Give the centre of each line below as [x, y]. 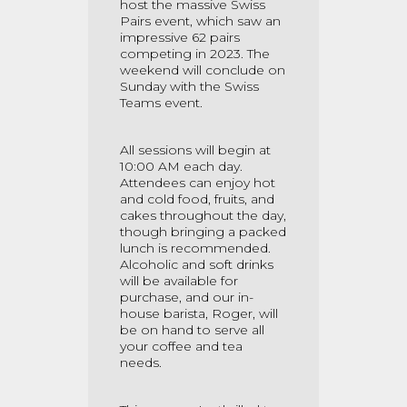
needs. [141, 362]
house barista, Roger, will [199, 313]
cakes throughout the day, [203, 215]
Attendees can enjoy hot [198, 183]
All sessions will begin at [195, 150]
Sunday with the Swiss [189, 86]
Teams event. [161, 103]
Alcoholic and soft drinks [197, 264]
